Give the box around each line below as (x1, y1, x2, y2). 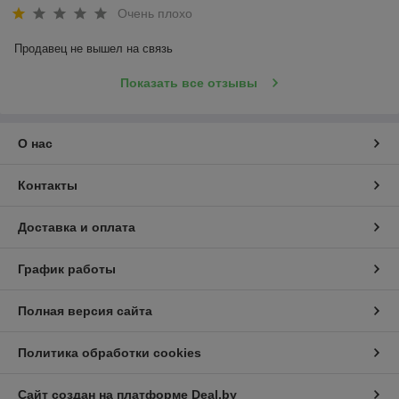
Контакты (18, 178, 77, 193)
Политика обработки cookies (18, 346, 201, 361)
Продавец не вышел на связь (14, 42, 173, 56)
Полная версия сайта (18, 304, 152, 319)
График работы (18, 262, 116, 277)
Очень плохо (118, 6, 192, 21)
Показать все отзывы (119, 76, 257, 91)
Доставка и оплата (18, 220, 135, 235)
